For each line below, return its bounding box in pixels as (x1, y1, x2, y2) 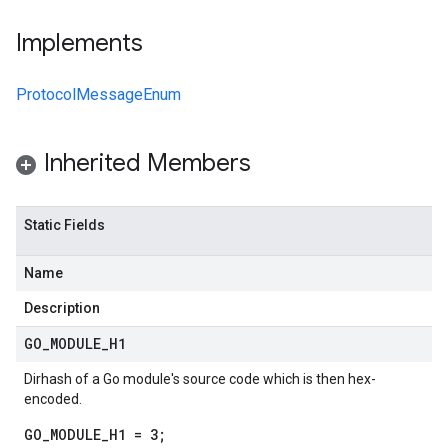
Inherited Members (44, 148, 251, 178)
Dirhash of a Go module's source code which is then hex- (24, 371, 376, 387)
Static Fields (24, 217, 105, 233)
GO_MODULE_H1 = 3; (24, 425, 166, 444)
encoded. (24, 391, 82, 407)
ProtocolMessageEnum (16, 85, 181, 104)
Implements (16, 28, 143, 58)
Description (24, 300, 100, 316)
